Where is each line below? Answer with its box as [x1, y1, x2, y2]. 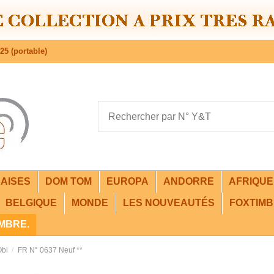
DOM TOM [45, 176, 92, 187]
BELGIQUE [6, 198, 57, 208]
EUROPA [106, 176, 149, 187]
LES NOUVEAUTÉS [123, 198, 215, 208]
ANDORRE [163, 176, 214, 187]
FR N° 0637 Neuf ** [17, 246, 83, 254]
